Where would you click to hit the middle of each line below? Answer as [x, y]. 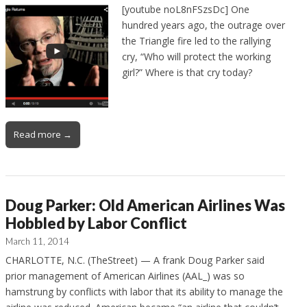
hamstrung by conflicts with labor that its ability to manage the [144, 291]
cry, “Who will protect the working [196, 56]
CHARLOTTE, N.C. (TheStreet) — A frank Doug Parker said [135, 260]
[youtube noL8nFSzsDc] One [186, 9]
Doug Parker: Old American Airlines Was [145, 205]
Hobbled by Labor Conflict [96, 223]
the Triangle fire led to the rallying [196, 40]
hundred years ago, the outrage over [204, 25]
